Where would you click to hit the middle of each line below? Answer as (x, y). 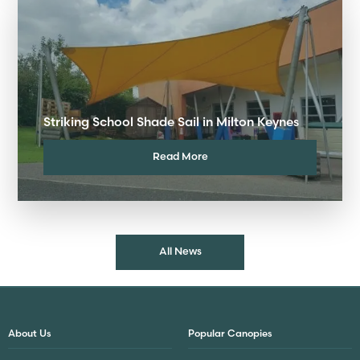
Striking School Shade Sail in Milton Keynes (171, 121)
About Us (30, 333)
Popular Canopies (230, 333)
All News (180, 251)
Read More (180, 156)
